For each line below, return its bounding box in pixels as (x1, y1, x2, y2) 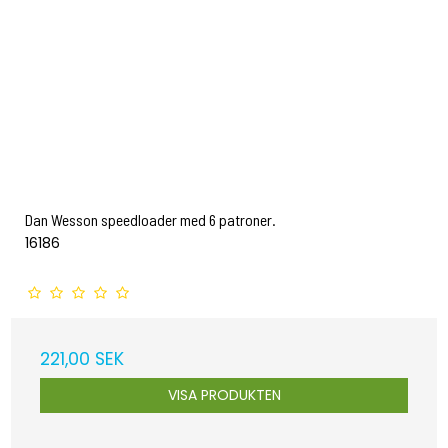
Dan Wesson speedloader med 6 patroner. (25, 209, 276, 229)
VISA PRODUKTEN (167, 385, 281, 406)
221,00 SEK (40, 347, 124, 372)
